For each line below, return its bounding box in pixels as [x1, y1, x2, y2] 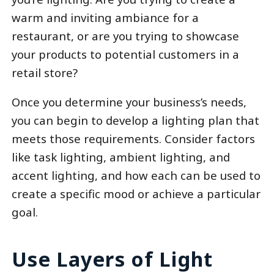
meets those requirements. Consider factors [11, 131, 255, 147]
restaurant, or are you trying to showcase [11, 28, 239, 43]
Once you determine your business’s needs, [11, 94, 246, 110]
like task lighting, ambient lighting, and [11, 149, 230, 165]
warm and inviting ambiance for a [11, 9, 199, 25]
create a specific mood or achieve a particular [11, 186, 261, 202]
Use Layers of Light [11, 245, 213, 273]
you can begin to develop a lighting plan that [11, 113, 259, 128]
